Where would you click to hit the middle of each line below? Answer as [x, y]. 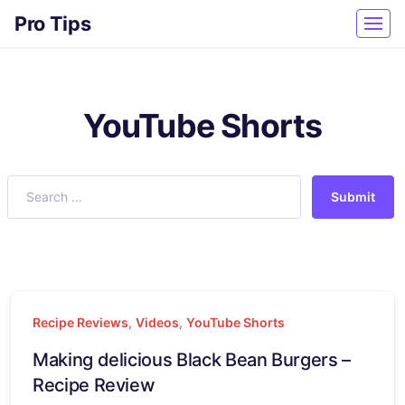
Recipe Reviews [80, 322]
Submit [353, 197]
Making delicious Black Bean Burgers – [192, 360]
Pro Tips [53, 24]
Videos [157, 322]
